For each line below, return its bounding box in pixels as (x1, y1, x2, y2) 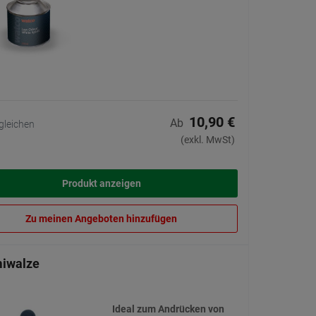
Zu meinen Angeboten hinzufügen (25, 213, 177, 225)
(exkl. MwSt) (181, 134, 235, 146)
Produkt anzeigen (61, 178, 141, 190)
